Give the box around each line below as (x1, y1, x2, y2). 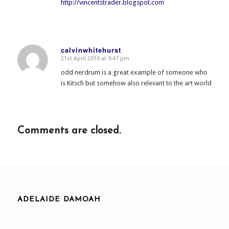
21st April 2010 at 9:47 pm (60, 55, 129, 62)
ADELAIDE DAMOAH (17, 196, 101, 204)
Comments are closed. (17, 125, 121, 136)
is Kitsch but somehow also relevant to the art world (60, 79, 212, 87)
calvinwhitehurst (60, 44, 121, 55)
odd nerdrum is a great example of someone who (60, 68, 208, 76)
